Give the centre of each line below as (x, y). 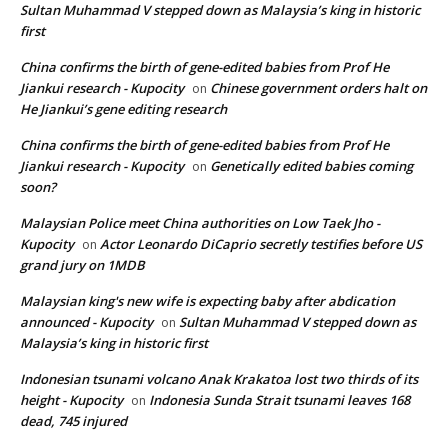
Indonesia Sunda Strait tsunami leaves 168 (279, 400)
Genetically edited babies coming (311, 166)
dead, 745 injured (73, 421)
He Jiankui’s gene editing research (123, 109)
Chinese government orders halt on (318, 88)
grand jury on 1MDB (82, 265)
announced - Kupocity (86, 322)
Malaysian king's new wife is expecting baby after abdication (207, 301)
